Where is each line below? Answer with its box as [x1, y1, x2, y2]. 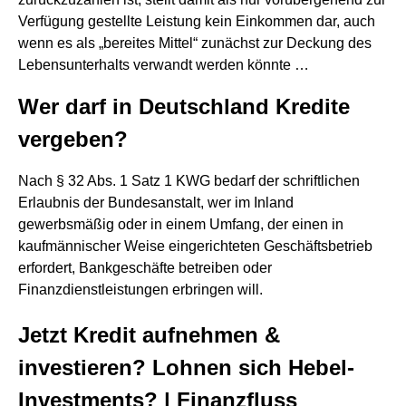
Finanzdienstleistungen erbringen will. [18, 282, 263, 297]
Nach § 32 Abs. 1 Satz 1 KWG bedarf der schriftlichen [18, 173, 360, 188]
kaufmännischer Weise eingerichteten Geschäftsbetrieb [18, 238, 372, 254]
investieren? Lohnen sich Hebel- [18, 355, 354, 380]
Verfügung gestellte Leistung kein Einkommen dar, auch [18, 14, 375, 29]
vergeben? [18, 127, 128, 151]
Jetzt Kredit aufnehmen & [18, 323, 280, 347]
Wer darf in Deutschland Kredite [18, 94, 350, 119]
